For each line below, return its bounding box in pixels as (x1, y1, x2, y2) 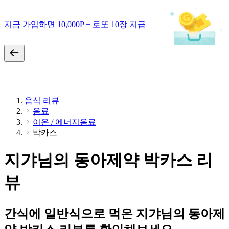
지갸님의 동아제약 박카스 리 (4, 151, 213, 170)
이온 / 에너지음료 (33, 118, 96, 126)
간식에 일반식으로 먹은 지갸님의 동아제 (4, 207, 225, 220)
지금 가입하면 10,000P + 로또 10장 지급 (4, 19, 146, 29)
